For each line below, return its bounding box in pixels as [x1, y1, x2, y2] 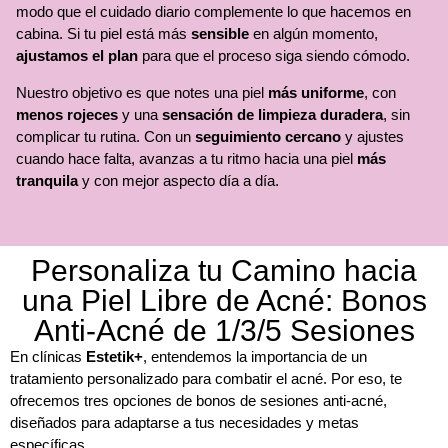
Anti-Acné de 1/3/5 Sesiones [33, 314, 415, 348]
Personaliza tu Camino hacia [31, 254, 417, 288]
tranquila [16, 171, 78, 189]
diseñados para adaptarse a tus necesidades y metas [10, 414, 359, 432]
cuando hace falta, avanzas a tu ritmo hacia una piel [16, 149, 357, 167]
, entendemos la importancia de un [143, 348, 367, 366]
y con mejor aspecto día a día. [78, 171, 279, 189]
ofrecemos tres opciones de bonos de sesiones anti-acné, [10, 392, 387, 410]
